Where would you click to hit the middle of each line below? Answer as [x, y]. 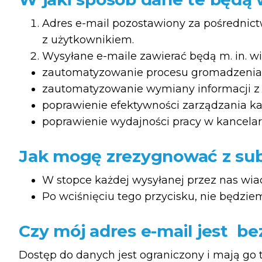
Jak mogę [63, 156]
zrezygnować [162, 156]
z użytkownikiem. [88, 39]
